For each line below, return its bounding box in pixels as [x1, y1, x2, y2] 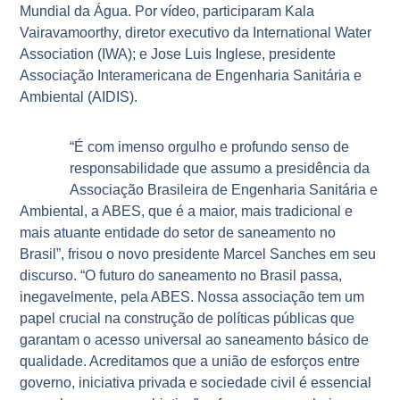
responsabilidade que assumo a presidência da [70, 160, 371, 176]
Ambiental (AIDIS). [20, 88, 138, 104]
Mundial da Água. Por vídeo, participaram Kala [20, 3, 315, 19]
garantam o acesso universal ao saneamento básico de [20, 331, 370, 347]
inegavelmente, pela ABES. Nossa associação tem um [20, 288, 365, 304]
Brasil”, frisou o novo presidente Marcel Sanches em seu [20, 246, 377, 262]
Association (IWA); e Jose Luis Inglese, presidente [20, 46, 337, 62]
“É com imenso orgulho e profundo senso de [70, 138, 350, 154]
